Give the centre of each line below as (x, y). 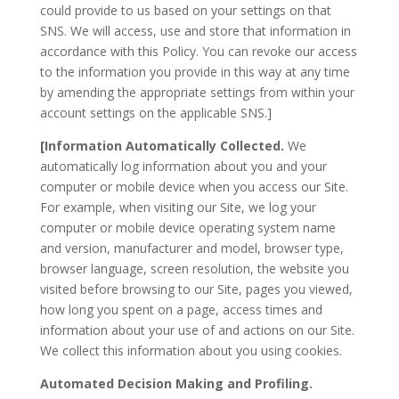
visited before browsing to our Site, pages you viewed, (196, 289)
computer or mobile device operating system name (187, 228)
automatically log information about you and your (183, 166)
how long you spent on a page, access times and (181, 309)
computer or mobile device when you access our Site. (194, 187)
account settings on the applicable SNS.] (155, 113)
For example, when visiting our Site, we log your (178, 207)
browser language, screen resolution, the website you (194, 269)
